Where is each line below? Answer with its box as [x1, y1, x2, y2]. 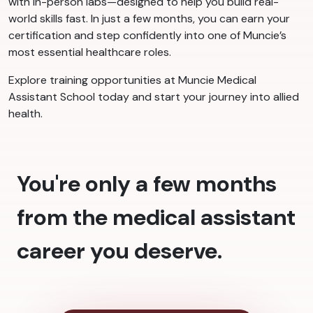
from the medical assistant [17, 203, 296, 233]
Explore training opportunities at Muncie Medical [8, 73, 256, 88]
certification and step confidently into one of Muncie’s [8, 28, 286, 43]
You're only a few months [17, 169, 277, 199]
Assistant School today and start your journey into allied [8, 89, 299, 105]
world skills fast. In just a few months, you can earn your [8, 11, 290, 27]
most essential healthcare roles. [8, 45, 171, 60]
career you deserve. [17, 236, 222, 266]
